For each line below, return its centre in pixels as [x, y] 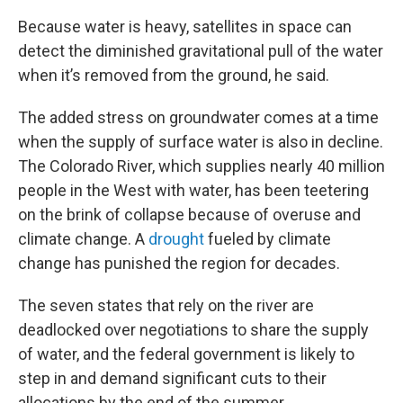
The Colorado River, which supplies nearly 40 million [201, 166]
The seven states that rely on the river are [166, 305]
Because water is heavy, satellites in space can [185, 27]
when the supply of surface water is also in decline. [201, 142]
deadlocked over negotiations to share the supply [193, 330]
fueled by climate [268, 239]
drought [176, 239]
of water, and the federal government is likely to [186, 354]
